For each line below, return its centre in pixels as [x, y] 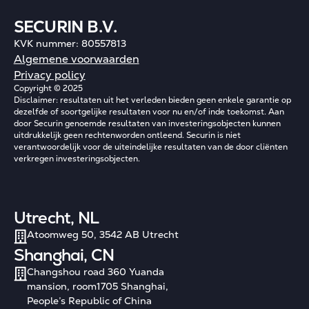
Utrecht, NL [56, 217]
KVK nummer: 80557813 [70, 43]
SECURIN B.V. [65, 26]
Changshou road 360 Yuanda [95, 271]
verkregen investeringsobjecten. [77, 158]
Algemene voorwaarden [76, 59]
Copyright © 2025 [48, 88]
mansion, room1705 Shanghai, [97, 286]
